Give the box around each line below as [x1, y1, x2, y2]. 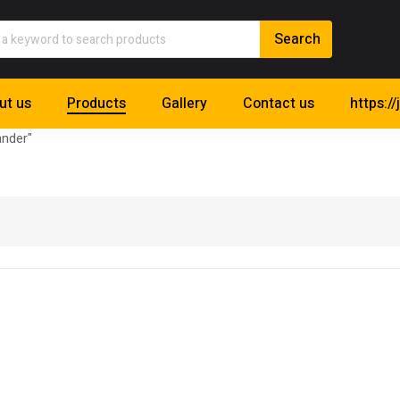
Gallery [162, 93, 207, 115]
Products [67, 93, 126, 115]
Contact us [243, 93, 314, 115]
